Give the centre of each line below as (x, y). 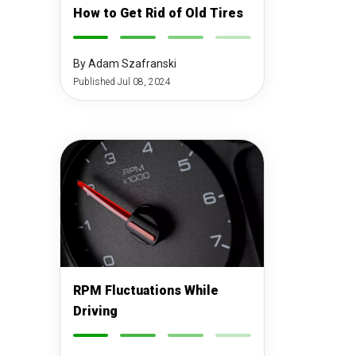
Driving (95, 311)
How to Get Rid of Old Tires (158, 13)
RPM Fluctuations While (145, 290)
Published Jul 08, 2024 (122, 82)
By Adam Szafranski (124, 64)
